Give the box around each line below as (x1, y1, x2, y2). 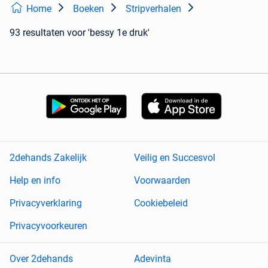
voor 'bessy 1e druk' (67, 27, 150, 39)
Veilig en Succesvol (134, 152, 215, 164)
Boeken (73, 3, 104, 15)
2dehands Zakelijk (10, 152, 87, 164)
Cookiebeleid (134, 197, 188, 209)
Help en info (10, 175, 60, 187)
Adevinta (134, 253, 171, 265)
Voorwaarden (134, 175, 190, 187)
